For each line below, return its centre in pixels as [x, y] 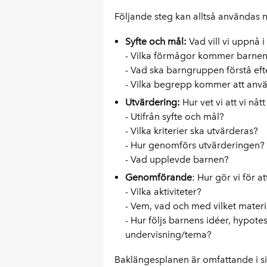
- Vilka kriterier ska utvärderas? [191, 131]
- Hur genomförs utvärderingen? [195, 145]
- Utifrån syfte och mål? [174, 117]
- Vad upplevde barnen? [177, 159]
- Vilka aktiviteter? [163, 192]
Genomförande [158, 177]
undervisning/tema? [168, 235]
